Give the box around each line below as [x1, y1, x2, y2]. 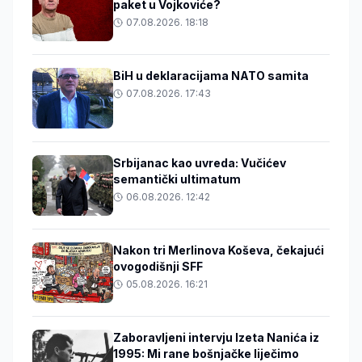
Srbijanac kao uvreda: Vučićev [113, 156, 286, 170]
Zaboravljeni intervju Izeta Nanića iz [113, 330, 319, 345]
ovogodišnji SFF [113, 259, 203, 274]
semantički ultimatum [113, 172, 241, 187]
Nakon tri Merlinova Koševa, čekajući [113, 243, 324, 258]
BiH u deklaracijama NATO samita [113, 69, 309, 83]
